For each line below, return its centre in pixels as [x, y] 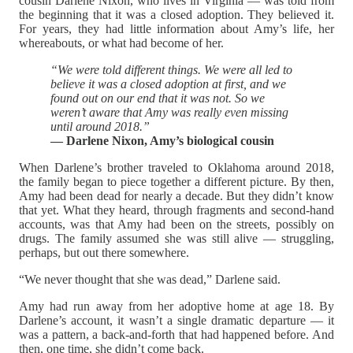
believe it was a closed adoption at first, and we [168, 84]
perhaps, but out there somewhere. [104, 253]
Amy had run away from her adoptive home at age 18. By [176, 307]
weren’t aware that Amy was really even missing [169, 113]
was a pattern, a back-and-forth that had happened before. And [176, 335]
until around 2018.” [100, 127]
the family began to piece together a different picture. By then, [176, 182]
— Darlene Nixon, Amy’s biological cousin [162, 141]
